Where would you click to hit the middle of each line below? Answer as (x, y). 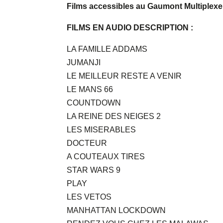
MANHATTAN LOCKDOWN (116, 211)
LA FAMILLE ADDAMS (107, 49)
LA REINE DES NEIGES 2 (114, 116)
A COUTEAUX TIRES (106, 157)
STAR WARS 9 (94, 170)
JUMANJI (84, 63)
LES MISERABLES (102, 130)
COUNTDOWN (94, 103)
